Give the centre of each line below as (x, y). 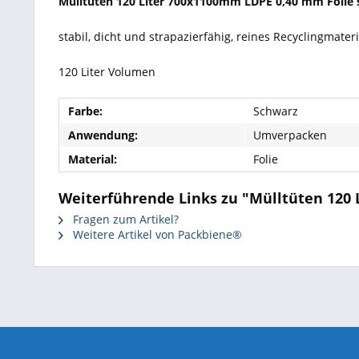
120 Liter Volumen (107, 72)
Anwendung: (103, 135)
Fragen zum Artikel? (124, 219)
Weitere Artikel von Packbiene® (156, 234)
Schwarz (276, 111)
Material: (93, 159)
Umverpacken (290, 135)
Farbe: (85, 111)
